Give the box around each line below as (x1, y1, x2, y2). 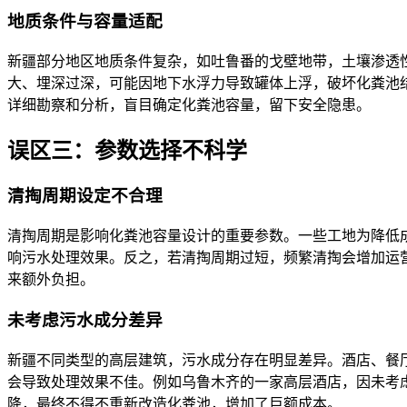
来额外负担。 (7, 272, 94, 288)
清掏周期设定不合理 (7, 186, 163, 206)
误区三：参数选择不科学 (7, 138, 247, 163)
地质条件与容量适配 (7, 11, 163, 31)
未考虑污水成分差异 (7, 310, 163, 330)
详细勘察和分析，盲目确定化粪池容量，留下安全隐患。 (7, 96, 371, 113)
